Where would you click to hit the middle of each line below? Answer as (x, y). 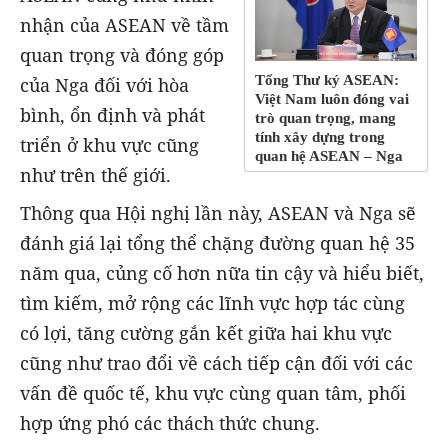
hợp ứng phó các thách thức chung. (170, 422)
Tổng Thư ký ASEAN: (327, 80)
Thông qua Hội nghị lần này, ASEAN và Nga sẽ (218, 212)
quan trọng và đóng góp (122, 54)
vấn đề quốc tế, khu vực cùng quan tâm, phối (213, 392)
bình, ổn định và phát (112, 114)
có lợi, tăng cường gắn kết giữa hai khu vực (206, 332)
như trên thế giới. (95, 174)
